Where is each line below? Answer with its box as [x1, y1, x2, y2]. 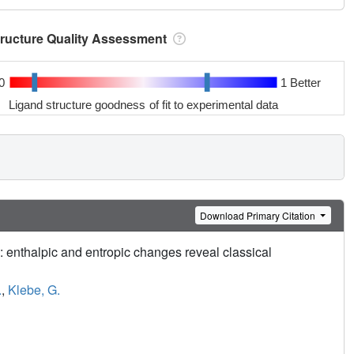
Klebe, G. [8, 281, 60, 299]
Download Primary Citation [200, 208, 318, 222]
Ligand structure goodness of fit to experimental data [9, 97, 279, 111]
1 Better [280, 75, 321, 89]
